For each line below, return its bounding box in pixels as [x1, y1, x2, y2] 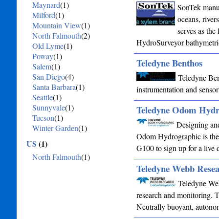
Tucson [32, 112, 54, 123]
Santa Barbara [32, 82, 76, 92]
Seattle [32, 92, 53, 102]
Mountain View [32, 20, 81, 30]
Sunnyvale [32, 102, 65, 112]
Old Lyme [32, 41, 64, 51]
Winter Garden [32, 123, 78, 133]
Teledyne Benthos [136, 56, 202, 69]
